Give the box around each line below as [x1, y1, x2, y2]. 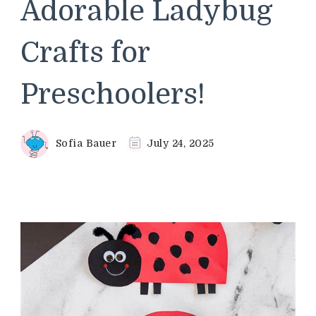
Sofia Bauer [55, 137, 116, 149]
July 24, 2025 [147, 137, 214, 149]
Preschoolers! [20, 78, 205, 111]
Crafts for [20, 36, 150, 69]
